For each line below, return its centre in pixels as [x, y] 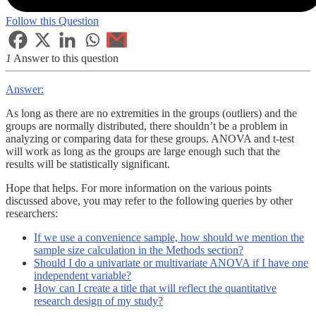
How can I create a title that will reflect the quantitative [155, 288]
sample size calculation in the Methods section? [139, 250]
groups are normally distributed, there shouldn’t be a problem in [147, 126]
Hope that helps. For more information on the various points [139, 188]
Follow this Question [52, 21]
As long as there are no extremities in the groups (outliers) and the [151, 114]
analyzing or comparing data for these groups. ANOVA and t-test [150, 139]
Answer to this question [65, 59]
